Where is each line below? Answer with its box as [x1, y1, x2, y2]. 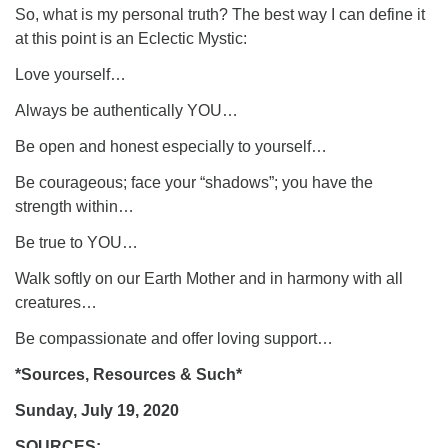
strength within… [15, 198, 134, 215]
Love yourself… [15, 66, 126, 83]
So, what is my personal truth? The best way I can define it [15, 6, 425, 23]
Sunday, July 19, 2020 [15, 402, 179, 419]
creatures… [15, 294, 97, 311]
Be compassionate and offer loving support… [15, 330, 333, 347]
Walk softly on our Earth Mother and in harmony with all [15, 270, 403, 287]
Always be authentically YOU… [15, 102, 238, 119]
